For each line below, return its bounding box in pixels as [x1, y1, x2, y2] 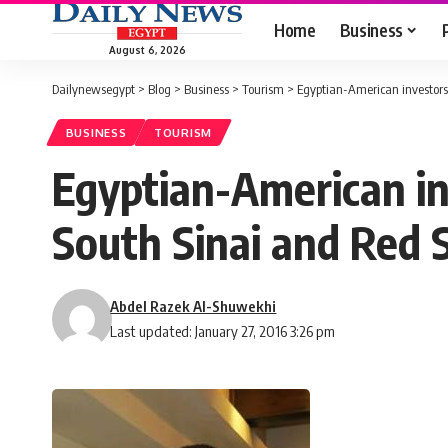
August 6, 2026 [108, 43, 186, 56]
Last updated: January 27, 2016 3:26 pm [110, 322, 336, 341]
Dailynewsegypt [52, 81, 135, 97]
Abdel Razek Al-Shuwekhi [110, 297, 277, 316]
